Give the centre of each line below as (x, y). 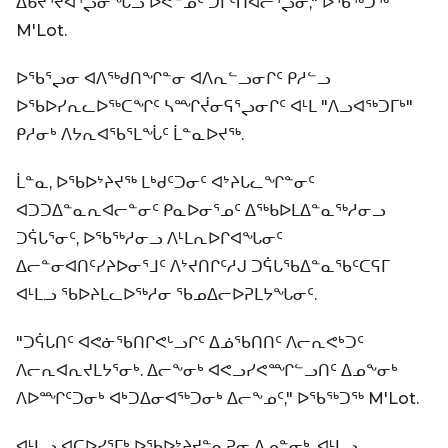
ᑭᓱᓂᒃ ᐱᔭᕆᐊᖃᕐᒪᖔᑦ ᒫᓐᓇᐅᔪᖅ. (130, 134)
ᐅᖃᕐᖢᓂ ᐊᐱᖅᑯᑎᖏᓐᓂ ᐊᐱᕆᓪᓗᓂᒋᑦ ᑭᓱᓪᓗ (173, 78)
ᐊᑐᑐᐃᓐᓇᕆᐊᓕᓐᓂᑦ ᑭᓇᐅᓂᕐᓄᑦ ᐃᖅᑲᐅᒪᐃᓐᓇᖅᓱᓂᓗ (201, 210)
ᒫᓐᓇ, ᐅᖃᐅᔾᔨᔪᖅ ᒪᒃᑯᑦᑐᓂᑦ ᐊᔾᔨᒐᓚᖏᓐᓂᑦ (165, 182)
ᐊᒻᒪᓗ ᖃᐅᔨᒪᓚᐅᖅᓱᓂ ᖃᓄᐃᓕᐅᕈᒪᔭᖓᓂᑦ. (166, 294)
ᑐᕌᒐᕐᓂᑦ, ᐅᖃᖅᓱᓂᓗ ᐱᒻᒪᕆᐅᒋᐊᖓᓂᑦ (149, 238)
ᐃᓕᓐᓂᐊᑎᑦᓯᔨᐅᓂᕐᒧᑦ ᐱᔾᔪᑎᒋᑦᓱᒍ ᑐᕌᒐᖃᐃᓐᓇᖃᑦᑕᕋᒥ (203, 266)
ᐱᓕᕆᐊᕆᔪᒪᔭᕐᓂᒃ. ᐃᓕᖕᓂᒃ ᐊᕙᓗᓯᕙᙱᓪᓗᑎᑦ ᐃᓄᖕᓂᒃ (207, 370)
